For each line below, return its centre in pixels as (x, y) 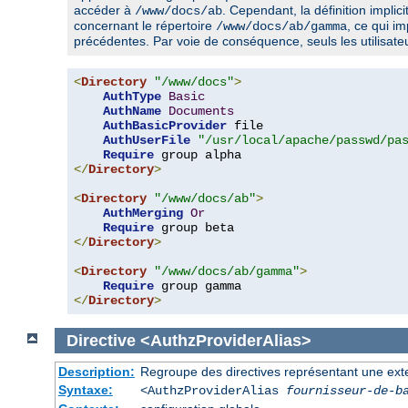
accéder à (104, 10)
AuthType (132, 96)
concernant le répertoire (145, 25)
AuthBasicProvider (165, 125)
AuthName (132, 111)
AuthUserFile (147, 140)
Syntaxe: (85, 390)
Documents (201, 111)
